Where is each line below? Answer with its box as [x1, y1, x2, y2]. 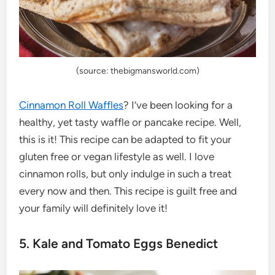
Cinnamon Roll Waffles [19, 98, 124, 111]
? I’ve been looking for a [123, 98, 233, 111]
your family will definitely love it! [19, 201, 168, 214]
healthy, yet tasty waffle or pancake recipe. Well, [19, 115, 242, 128]
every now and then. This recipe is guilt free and [19, 184, 238, 197]
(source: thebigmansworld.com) [76, 65, 199, 76]
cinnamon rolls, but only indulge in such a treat [19, 167, 232, 180]
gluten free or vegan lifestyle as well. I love [19, 150, 215, 163]
